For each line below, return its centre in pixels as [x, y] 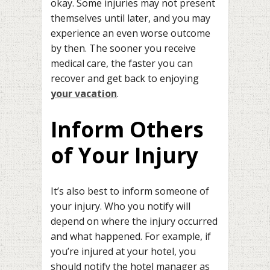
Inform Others [127, 130]
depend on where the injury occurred [134, 221]
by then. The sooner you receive [123, 48]
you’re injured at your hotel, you [123, 251]
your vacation [84, 93]
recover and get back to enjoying [125, 78]
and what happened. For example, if [131, 236]
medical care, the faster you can [122, 63]
